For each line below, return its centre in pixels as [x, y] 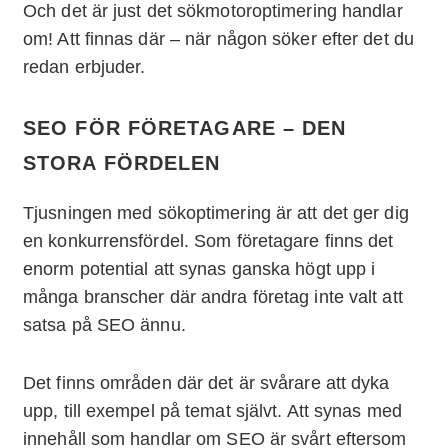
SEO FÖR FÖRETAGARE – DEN [185, 128]
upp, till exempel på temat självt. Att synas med [212, 411]
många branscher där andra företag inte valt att [213, 297]
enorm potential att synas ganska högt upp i [199, 269]
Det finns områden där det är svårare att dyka [206, 383]
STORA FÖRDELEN [122, 163]
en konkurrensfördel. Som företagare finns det [208, 241]
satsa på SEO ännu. [104, 325]
